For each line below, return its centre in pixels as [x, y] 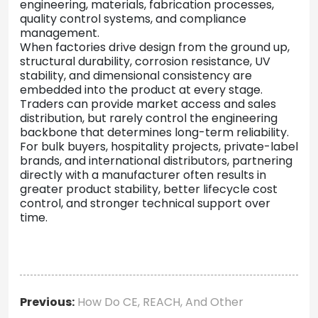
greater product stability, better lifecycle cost [149, 189]
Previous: [47, 302]
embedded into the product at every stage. [141, 89]
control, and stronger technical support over [145, 203]
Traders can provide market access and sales [148, 104]
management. [60, 33]
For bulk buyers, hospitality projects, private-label [159, 146]
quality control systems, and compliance [133, 18]
